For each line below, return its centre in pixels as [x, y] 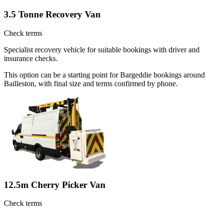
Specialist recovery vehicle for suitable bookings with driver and [102, 49]
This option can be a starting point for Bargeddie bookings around [104, 75]
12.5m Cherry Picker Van [55, 185]
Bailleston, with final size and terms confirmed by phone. [91, 83]
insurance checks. [31, 58]
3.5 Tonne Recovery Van [52, 15]
